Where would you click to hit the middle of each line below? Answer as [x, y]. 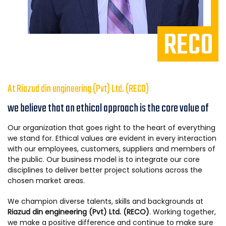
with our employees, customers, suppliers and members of [111, 149]
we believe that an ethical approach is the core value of [108, 109]
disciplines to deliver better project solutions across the [105, 170]
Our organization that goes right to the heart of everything [111, 128]
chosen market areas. [46, 181]
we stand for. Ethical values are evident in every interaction [112, 138]
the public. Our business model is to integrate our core [104, 160]
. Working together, [183, 212]
